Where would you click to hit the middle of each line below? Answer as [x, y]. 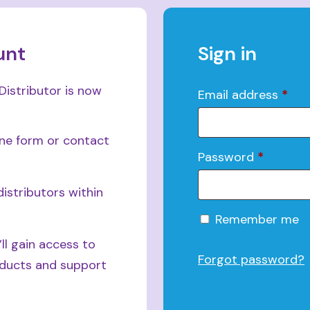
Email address [239, 95]
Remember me [257, 220]
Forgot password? [251, 260]
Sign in [227, 54]
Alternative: [230, 216]
